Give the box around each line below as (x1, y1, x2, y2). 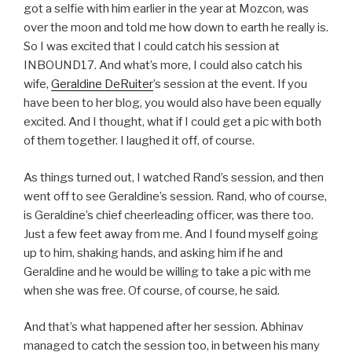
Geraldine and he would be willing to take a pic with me (24, 264, 311, 279)
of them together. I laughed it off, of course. (24, 134, 255, 148)
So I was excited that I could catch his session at (24, 39, 280, 54)
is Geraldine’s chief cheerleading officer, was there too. (24, 207, 313, 222)
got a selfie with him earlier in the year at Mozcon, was (24, 2, 309, 16)
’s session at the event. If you (153, 77, 307, 92)
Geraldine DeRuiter (51, 77, 153, 92)
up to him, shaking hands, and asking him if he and (24, 245, 283, 260)
